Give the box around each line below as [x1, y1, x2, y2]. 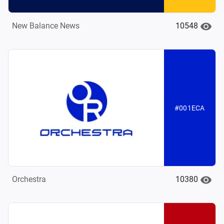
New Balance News [12, 21, 79, 31]
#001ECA [174, 103, 205, 112]
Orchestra [12, 174, 46, 184]
